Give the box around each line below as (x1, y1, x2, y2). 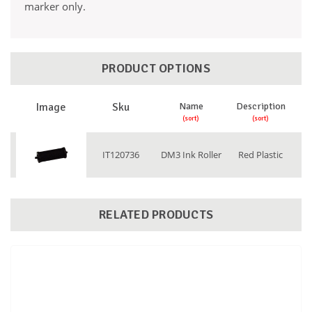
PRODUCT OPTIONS (102, 61, 210, 77)
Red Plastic (238, 148, 283, 162)
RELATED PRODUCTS (99, 207, 213, 223)
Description (235, 100, 286, 113)
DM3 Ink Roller (160, 148, 221, 162)
